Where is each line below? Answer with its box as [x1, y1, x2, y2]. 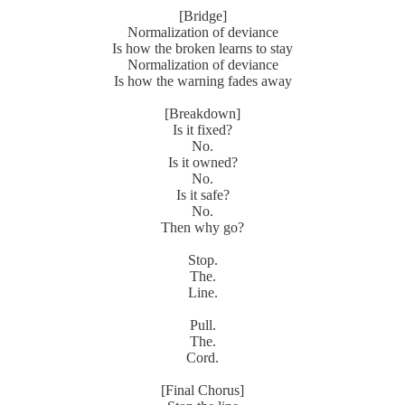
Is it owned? [167, 155, 238, 171]
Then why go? [161, 220, 244, 236]
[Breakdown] [165, 106, 240, 122]
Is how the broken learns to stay [112, 41, 293, 57]
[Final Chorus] [161, 382, 244, 399]
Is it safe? [175, 187, 230, 203]
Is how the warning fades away [113, 73, 292, 89]
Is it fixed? [173, 122, 232, 138]
